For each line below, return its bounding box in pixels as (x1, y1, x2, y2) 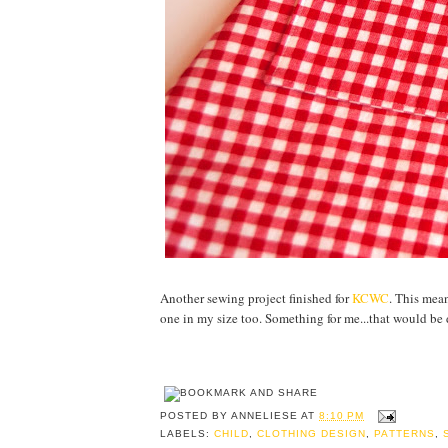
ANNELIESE (231, 410, 299, 422)
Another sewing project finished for (160, 289, 352, 308)
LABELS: (160, 427, 215, 439)
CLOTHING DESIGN (257, 427, 367, 439)
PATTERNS (374, 427, 435, 439)
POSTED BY (160, 410, 232, 422)
